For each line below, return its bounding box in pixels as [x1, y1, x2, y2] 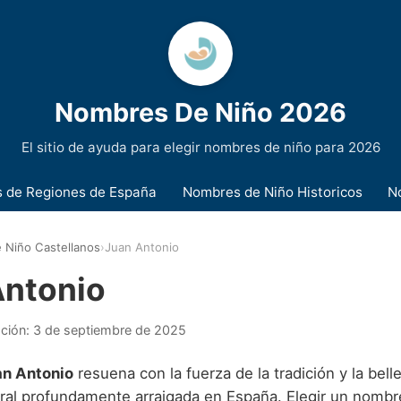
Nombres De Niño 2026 [55, 97, 346, 128]
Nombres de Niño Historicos [182, 183, 363, 200]
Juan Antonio [105, 240, 179, 255]
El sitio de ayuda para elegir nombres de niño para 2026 [21, 139, 380, 156]
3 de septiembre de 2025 [33, 321, 186, 337]
